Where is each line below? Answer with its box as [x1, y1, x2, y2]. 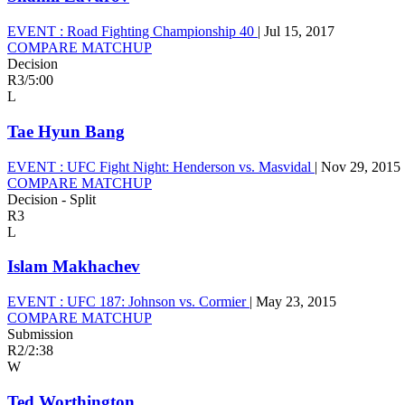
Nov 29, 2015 [321, 158, 400, 174]
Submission [7, 325, 73, 342]
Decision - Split [7, 191, 96, 207]
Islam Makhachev [7, 257, 140, 277]
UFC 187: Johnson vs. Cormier [63, 293, 250, 309]
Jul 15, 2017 [264, 24, 334, 40]
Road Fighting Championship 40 [63, 24, 258, 40]
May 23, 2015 [256, 293, 336, 309]
